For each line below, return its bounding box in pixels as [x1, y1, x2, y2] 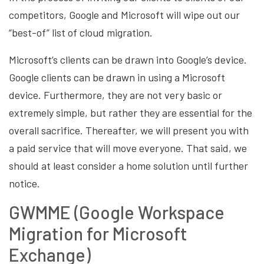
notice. [9, 176, 42, 190]
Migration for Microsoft [9, 222, 187, 244]
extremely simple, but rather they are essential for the [9, 105, 252, 119]
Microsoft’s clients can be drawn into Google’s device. [9, 52, 247, 66]
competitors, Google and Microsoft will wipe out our [9, 8, 240, 21]
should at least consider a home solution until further [9, 159, 248, 172]
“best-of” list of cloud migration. [9, 25, 155, 39]
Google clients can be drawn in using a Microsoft [9, 70, 225, 84]
